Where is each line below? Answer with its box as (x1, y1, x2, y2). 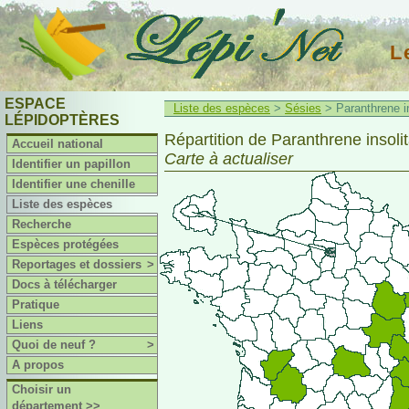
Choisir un (12, 383, 72, 396)
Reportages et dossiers (12, 257, 142, 271)
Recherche (12, 217, 72, 231)
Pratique (12, 298, 60, 311)
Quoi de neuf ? (12, 338, 97, 351)
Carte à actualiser (164, 150, 293, 168)
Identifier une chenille (12, 177, 136, 191)
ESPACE (5, 96, 66, 111)
